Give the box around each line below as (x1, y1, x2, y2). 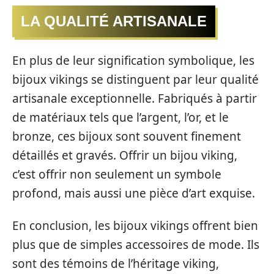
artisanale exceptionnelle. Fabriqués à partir (12, 90, 257, 106)
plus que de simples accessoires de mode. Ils (12, 237, 259, 253)
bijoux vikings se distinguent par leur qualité (12, 71, 259, 87)
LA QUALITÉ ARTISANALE (21, 13, 207, 30)
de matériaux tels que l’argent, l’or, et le (12, 109, 229, 125)
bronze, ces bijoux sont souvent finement (12, 128, 241, 144)
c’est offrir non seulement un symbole (12, 166, 221, 182)
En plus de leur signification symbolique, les (12, 52, 254, 68)
